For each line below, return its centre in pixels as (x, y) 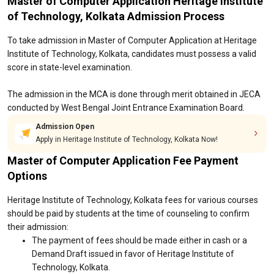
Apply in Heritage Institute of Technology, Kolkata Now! (127, 139)
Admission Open (65, 127)
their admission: (38, 227)
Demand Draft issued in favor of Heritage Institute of (133, 254)
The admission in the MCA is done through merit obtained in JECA (134, 94)
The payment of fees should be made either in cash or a (139, 240)
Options (27, 176)
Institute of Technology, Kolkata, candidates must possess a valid (132, 54)
